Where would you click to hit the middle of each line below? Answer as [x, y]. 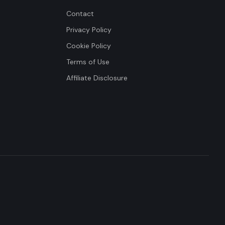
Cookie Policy [89, 46]
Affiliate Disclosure [97, 78]
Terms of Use [88, 62]
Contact [80, 14]
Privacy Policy [89, 30]
